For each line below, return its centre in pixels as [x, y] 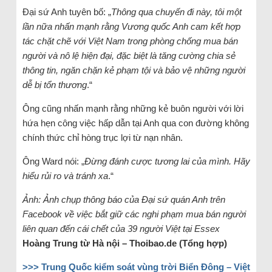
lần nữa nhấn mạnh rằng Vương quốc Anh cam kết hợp [131, 26]
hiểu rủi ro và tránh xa [65, 176]
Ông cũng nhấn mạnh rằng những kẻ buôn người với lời [133, 108]
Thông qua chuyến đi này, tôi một [176, 12]
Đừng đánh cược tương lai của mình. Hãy [167, 161]
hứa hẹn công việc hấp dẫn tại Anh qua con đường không [135, 123]
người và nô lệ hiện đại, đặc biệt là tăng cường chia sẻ [129, 56]
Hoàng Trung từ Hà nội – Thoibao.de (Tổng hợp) [124, 243]
